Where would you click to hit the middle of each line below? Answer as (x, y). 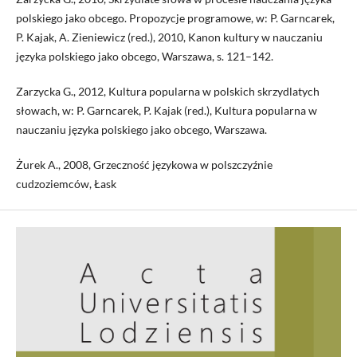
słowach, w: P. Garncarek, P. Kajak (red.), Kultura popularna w (166, 111)
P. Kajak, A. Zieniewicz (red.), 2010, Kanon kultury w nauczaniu (169, 37)
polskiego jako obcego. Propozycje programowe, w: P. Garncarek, (175, 18)
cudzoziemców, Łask (66, 184)
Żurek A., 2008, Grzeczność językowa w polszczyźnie (144, 165)
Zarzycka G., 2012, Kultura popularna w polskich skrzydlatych (167, 92)
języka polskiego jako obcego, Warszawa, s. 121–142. (144, 57)
